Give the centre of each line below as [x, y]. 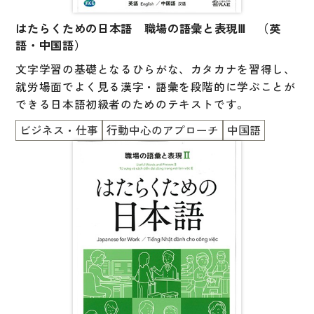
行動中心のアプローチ [163, 130]
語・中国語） [51, 45]
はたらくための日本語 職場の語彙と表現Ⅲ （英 [148, 28]
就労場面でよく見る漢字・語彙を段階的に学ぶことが [156, 87]
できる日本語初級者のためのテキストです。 [132, 104]
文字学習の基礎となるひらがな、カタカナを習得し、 [156, 69]
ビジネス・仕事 [59, 130]
